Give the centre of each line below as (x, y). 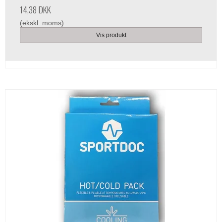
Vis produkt (111, 35)
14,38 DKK (35, 9)
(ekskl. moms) (42, 23)
